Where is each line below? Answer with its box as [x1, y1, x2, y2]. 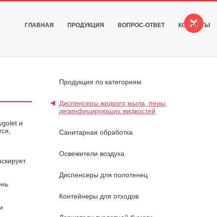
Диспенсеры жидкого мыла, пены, [59, 99, 167, 107]
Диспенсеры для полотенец [59, 171, 148, 179]
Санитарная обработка [59, 128, 133, 136]
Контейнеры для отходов [59, 192, 139, 200]
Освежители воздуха [59, 150, 124, 157]
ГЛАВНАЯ [25, 22, 54, 29]
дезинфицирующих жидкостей [59, 107, 155, 115]
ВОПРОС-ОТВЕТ [118, 22, 165, 29]
